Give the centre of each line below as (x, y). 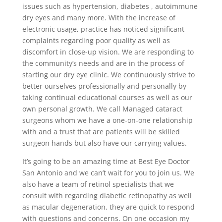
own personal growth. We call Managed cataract (102, 109)
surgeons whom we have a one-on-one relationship (107, 120)
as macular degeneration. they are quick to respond (108, 207)
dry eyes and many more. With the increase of (99, 18)
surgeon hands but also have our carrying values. (104, 143)
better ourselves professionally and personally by (104, 86)
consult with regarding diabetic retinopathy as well (107, 196)
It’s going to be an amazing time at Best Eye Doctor (106, 162)
